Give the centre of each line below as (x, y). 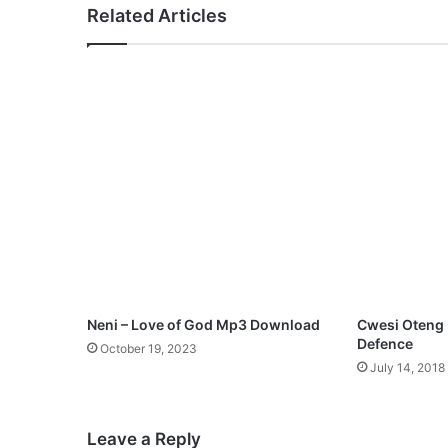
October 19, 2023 (148, 349)
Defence (384, 344)
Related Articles (157, 16)
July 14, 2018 (407, 368)
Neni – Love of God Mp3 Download (203, 325)
